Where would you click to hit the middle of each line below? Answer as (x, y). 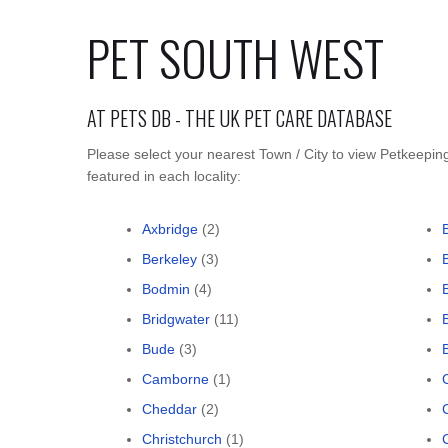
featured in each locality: (164, 176)
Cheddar (169, 409)
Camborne (175, 379)
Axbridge (170, 229)
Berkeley (169, 259)
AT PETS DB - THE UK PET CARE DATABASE (239, 118)
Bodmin (166, 289)
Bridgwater (176, 319)
